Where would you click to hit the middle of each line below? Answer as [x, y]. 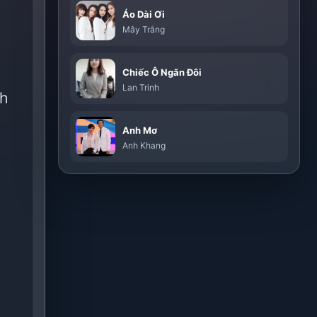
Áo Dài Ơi [144, 14]
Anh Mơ [140, 130]
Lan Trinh [141, 87]
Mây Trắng [144, 29]
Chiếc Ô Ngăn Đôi [162, 72]
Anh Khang [144, 145]
